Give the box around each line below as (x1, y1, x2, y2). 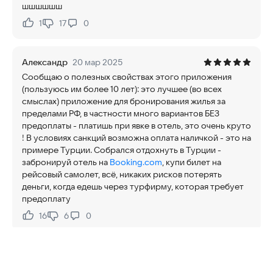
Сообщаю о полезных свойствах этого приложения (22, 71, 232, 82)
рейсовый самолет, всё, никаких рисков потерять (22, 169, 222, 180)
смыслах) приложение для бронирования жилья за (22, 96, 225, 107)
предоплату (22, 193, 71, 204)
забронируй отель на (22, 157, 110, 168)
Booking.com (110, 157, 162, 168)
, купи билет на (162, 157, 221, 168)
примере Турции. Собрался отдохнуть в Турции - (22, 144, 221, 155)
